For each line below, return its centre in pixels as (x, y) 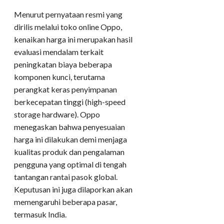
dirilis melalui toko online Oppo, (68, 27)
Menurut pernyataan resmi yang (68, 14)
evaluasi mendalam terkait (59, 52)
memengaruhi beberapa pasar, (65, 202)
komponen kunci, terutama (59, 77)
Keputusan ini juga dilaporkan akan (73, 189)
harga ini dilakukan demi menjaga (70, 139)
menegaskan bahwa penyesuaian (69, 127)
